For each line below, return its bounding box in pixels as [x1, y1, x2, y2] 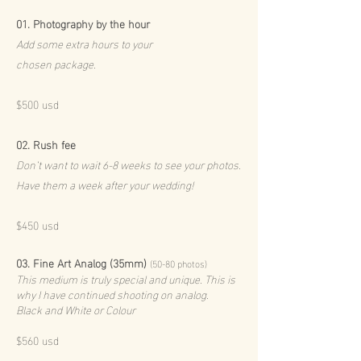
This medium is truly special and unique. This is [16, 268, 235, 288]
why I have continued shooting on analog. [16, 284, 209, 304]
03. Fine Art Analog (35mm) [16, 252, 150, 272]
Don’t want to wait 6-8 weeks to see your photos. [16, 154, 241, 174]
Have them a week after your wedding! [16, 174, 193, 194]
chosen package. [16, 53, 96, 73]
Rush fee [33, 134, 76, 154]
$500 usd [16, 93, 59, 114]
